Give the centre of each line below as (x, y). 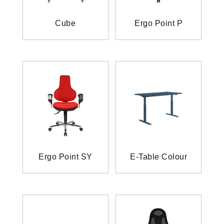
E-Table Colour (159, 157)
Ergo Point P (159, 23)
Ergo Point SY (65, 157)
